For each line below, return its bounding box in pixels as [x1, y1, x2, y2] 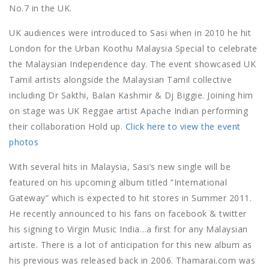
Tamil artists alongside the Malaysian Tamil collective [9, 74, 232, 86]
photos [9, 136, 38, 148]
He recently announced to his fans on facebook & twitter [9, 208, 247, 220]
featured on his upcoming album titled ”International [9, 177, 227, 189]
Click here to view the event [125, 121, 241, 133]
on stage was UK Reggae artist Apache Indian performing [9, 105, 248, 117]
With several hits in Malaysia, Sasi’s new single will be [9, 161, 231, 173]
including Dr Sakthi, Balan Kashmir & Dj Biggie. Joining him [9, 89, 253, 101]
